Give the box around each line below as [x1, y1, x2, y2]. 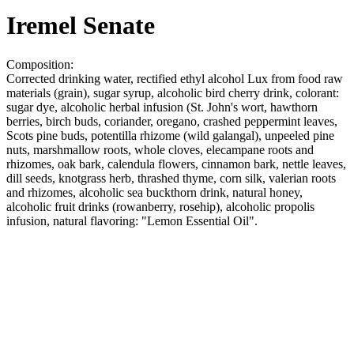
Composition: [6, 57, 73, 71]
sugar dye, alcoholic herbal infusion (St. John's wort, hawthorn [6, 100, 318, 114]
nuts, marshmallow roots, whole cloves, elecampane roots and [6, 142, 314, 156]
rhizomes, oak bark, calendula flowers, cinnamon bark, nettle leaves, [6, 156, 346, 171]
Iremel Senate [6, 11, 155, 40]
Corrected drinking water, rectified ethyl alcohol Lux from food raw [6, 71, 343, 85]
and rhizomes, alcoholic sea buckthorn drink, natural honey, [6, 185, 303, 199]
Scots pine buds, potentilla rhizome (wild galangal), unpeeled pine [6, 128, 334, 142]
